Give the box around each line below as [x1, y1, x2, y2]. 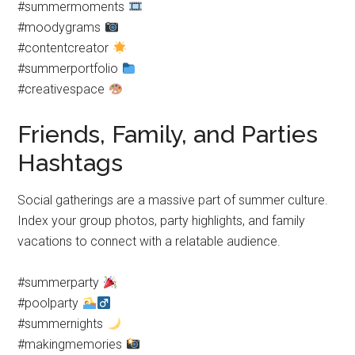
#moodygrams [17, 20, 105, 35]
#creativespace [17, 82, 109, 97]
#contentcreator [17, 40, 113, 55]
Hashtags [17, 149, 124, 177]
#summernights [17, 316, 107, 331]
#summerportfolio [17, 61, 122, 76]
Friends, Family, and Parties [17, 120, 319, 148]
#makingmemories [17, 337, 126, 352]
